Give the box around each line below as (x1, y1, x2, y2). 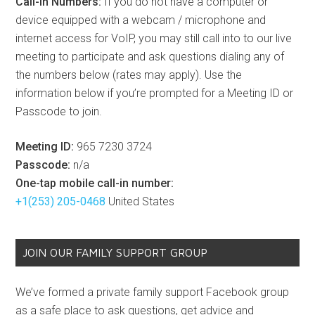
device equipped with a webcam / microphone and (15, 13, 266, 27)
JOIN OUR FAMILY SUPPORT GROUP (22, 245, 208, 259)
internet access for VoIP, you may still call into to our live (15, 31, 292, 45)
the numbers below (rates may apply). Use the (15, 67, 243, 82)
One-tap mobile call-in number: (15, 176, 174, 190)
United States (105, 194, 175, 208)
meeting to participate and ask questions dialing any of (15, 49, 285, 63)
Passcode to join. (15, 104, 103, 118)
